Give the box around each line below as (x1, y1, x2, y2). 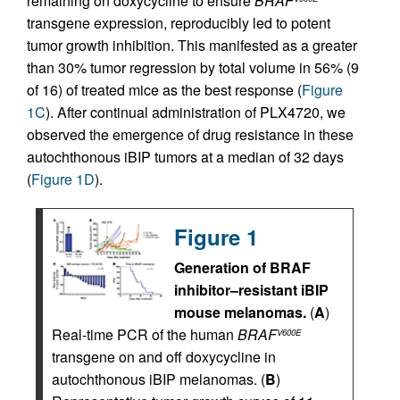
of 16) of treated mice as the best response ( (27, 79, 302, 101)
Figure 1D (31, 169, 95, 190)
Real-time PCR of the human (52, 324, 237, 346)
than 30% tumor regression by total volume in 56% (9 (27, 57, 359, 79)
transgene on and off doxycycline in (52, 346, 276, 368)
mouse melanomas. (174, 302, 306, 323)
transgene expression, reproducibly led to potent (27, 12, 330, 34)
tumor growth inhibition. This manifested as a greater (27, 35, 357, 56)
